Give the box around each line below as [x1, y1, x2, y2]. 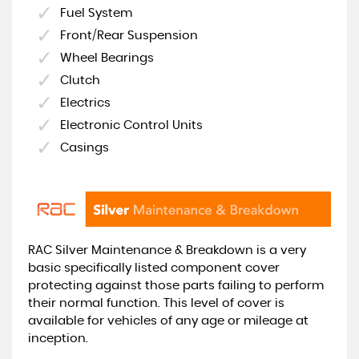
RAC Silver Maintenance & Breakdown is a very [28, 244, 306, 256]
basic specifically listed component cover [28, 261, 280, 274]
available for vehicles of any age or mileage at [28, 314, 309, 327]
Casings [60, 141, 109, 154]
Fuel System [60, 6, 132, 19]
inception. [28, 332, 88, 345]
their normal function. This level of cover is [28, 296, 284, 309]
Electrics [60, 96, 111, 109]
